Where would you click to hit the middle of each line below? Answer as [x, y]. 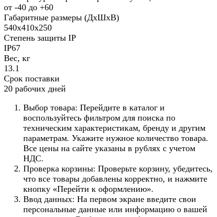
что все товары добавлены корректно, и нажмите [115, 179]
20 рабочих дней [35, 89]
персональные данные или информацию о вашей [115, 209]
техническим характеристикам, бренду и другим [114, 128]
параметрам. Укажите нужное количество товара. [116, 138]
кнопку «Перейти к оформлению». [88, 189]
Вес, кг [17, 58]
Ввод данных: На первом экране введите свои [110, 199]
